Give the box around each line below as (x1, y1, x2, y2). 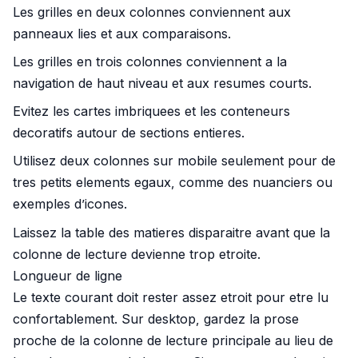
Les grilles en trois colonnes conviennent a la (13, 53, 287, 70)
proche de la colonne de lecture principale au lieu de (13, 332, 333, 348)
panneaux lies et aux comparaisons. (13, 25, 231, 42)
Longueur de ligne (13, 267, 122, 284)
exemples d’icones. (13, 196, 127, 213)
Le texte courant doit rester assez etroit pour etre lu (13, 288, 328, 305)
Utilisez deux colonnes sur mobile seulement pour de (13, 153, 336, 169)
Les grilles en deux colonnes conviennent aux (13, 3, 291, 20)
